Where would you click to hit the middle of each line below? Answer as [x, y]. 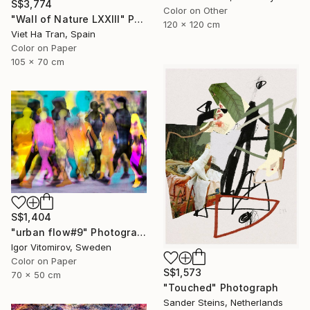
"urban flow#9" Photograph [141, 232]
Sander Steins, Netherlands [223, 302]
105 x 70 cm [38, 62]
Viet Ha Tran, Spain [53, 34]
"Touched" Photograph [221, 287]
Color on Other [195, 11]
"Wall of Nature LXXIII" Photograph [139, 19]
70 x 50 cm [36, 275]
